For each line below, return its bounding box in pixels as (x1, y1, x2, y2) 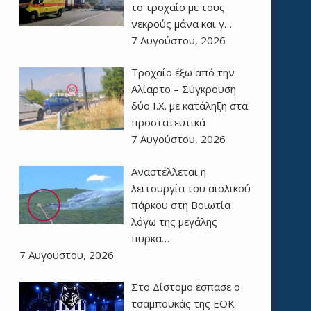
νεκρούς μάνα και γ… (131, 16, 232, 31)
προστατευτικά (131, 115, 205, 130)
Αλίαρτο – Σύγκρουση (131, 82, 236, 96)
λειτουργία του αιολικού (131, 180, 251, 195)
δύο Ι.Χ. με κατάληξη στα (131, 99, 248, 113)
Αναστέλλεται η (131, 164, 206, 178)
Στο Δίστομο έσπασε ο (131, 280, 240, 294)
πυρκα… (131, 230, 169, 245)
